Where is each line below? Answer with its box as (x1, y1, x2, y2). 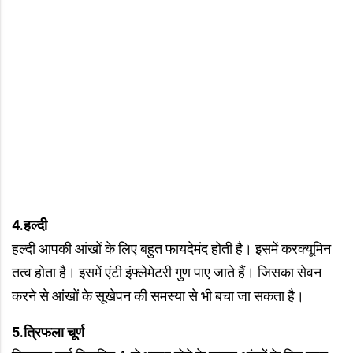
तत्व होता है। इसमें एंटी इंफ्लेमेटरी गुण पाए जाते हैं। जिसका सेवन (12, 264, 321, 281)
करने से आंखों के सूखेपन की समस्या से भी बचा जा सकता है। (12, 288, 304, 305)
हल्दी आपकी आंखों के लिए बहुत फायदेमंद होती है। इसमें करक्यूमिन (12, 240, 331, 258)
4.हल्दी (12, 217, 47, 234)
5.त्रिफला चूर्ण (12, 324, 84, 341)
